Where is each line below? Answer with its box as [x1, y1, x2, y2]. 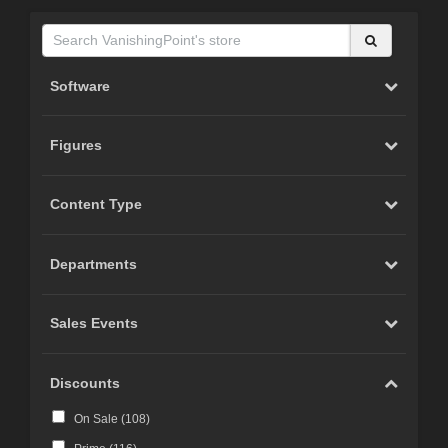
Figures [50, 137, 103, 154]
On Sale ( [73, 412, 125, 427]
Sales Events [50, 315, 139, 332]
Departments [50, 255, 138, 272]
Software [50, 77, 111, 94]
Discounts [50, 374, 121, 391]
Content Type [50, 196, 143, 213]
